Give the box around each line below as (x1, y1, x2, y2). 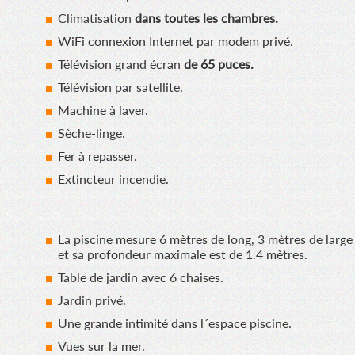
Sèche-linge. (57, 125, 125, 141)
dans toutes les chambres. (134, 10, 278, 26)
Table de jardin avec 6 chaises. (57, 269, 223, 285)
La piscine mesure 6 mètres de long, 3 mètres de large (57, 231, 353, 247)
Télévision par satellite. (57, 79, 183, 95)
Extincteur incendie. (57, 171, 169, 187)
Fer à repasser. (57, 148, 137, 164)
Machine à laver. (57, 102, 148, 118)
